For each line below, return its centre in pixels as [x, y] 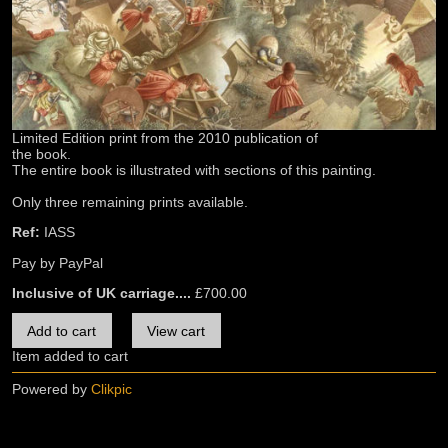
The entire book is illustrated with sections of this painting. [194, 169]
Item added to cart [70, 356]
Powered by [51, 389]
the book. [41, 153]
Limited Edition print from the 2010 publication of [165, 137]
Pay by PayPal [57, 262]
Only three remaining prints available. [130, 201]
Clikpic [111, 389]
